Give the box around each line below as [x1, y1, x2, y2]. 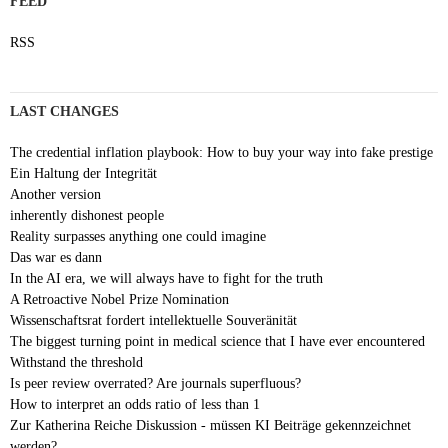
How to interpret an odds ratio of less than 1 [10, 397, 260, 413]
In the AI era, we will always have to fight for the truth [10, 271, 323, 287]
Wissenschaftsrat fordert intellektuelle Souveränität [10, 313, 297, 329]
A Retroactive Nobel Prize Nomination [10, 292, 229, 308]
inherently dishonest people [10, 208, 164, 224]
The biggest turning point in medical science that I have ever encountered [10, 334, 425, 350]
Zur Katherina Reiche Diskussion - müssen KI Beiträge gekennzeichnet [10, 418, 411, 434]
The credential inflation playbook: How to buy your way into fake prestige [10, 145, 433, 161]
